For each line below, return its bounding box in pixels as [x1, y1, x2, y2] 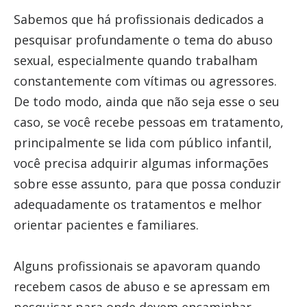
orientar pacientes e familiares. [13, 217, 199, 233]
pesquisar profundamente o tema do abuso [13, 32, 273, 48]
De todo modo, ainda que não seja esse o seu [13, 93, 280, 110]
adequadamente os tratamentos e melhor [13, 196, 262, 212]
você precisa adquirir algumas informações [13, 155, 269, 171]
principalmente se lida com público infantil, [13, 134, 272, 151]
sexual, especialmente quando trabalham [13, 52, 258, 69]
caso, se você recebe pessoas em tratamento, [13, 114, 284, 130]
